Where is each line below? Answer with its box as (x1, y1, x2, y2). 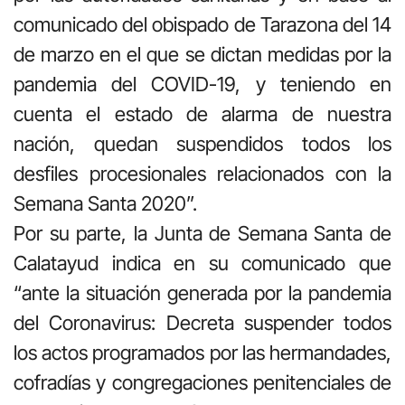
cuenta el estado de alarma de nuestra (14, 101, 391, 126)
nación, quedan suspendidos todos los (14, 131, 391, 155)
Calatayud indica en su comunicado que (14, 250, 391, 275)
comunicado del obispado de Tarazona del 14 (14, 12, 391, 36)
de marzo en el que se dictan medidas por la (14, 42, 391, 66)
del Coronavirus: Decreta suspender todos (14, 310, 391, 334)
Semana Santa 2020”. (14, 191, 197, 215)
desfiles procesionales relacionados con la (14, 161, 391, 185)
